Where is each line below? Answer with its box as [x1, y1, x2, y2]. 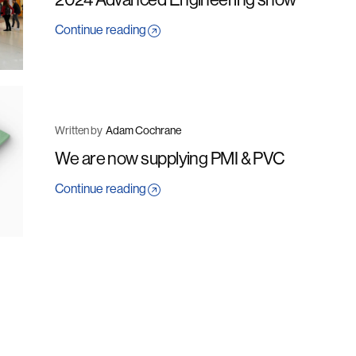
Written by [55, 123, 103, 138]
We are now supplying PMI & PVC [55, 147, 285, 170]
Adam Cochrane [106, 123, 182, 138]
